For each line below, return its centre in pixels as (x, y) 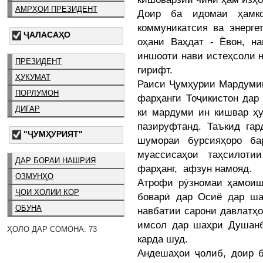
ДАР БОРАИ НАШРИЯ (55, 161)
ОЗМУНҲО (34, 177)
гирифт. (155, 70)
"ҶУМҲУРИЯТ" (53, 134)
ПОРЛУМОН (37, 93)
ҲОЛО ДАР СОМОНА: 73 (52, 229)
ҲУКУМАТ (33, 77)
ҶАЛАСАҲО (47, 34)
